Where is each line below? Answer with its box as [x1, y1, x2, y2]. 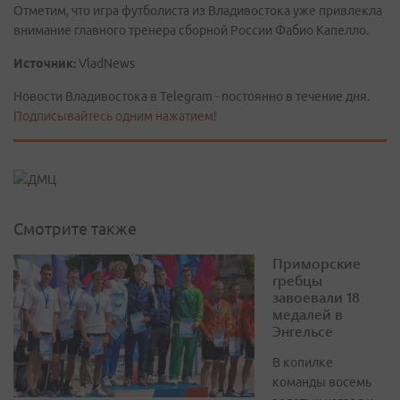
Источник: [13, 56, 76, 71]
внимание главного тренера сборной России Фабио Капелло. [13, 23, 369, 37]
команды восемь [272, 375, 371, 390]
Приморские [272, 254, 361, 273]
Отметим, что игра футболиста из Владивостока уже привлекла [13, 4, 382, 18]
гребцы [272, 271, 322, 290]
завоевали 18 [272, 287, 360, 307]
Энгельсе [272, 321, 333, 341]
